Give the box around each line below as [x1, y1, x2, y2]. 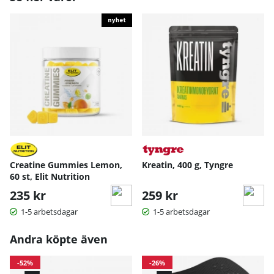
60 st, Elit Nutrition [10, 170, 90, 182]
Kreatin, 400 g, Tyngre [142, 158, 233, 171]
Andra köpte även [10, 231, 108, 246]
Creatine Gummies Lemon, [10, 158, 122, 171]
